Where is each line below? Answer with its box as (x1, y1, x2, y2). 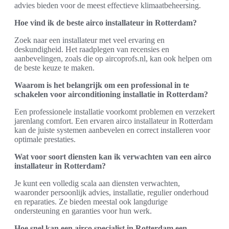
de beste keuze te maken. (14, 63, 95, 72)
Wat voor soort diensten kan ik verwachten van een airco (14, 152, 211, 161)
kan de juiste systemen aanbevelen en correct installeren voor (14, 125, 210, 134)
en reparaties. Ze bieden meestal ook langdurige (14, 197, 168, 206)
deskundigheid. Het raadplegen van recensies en (14, 44, 169, 54)
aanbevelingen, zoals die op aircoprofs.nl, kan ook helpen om (14, 54, 212, 63)
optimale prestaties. (14, 134, 76, 144)
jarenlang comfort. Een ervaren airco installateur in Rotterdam (14, 116, 213, 125)
